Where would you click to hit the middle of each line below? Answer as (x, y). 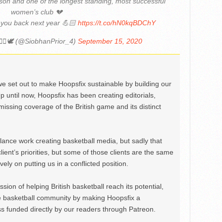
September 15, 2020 (110, 41)
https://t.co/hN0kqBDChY (117, 23)
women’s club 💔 (36, 12)
